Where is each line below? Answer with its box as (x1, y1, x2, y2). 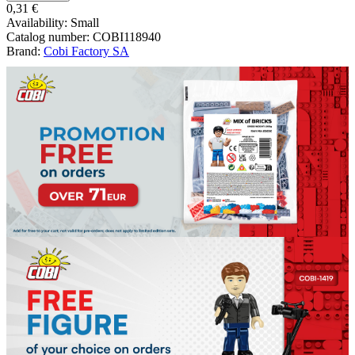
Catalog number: (6, 29, 93, 44)
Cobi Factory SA (44, 44, 129, 58)
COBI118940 (93, 29, 161, 44)
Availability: (6, 15, 71, 29)
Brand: (6, 44, 44, 58)
